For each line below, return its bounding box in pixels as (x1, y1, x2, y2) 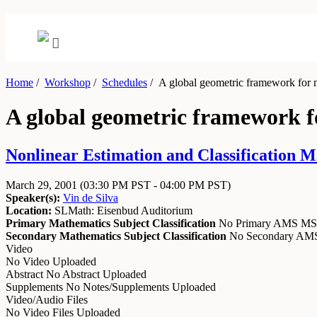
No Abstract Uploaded (46, 267, 146, 280)
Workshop (45, 76, 91, 88)
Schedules (102, 76, 147, 88)
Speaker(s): (6, 191, 60, 204)
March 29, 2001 (6, 178, 80, 191)
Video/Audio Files (6, 293, 88, 306)
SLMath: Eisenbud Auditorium (52, 204, 192, 217)
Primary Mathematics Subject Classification (6, 217, 216, 229)
